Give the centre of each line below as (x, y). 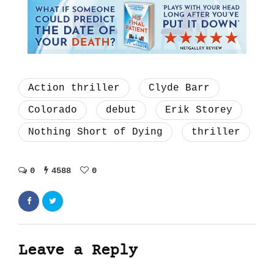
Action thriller (74, 88)
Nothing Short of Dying (95, 132)
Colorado (53, 110)
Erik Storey (199, 110)
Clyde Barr (179, 88)
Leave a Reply (78, 251)
